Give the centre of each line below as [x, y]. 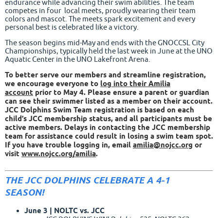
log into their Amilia [135, 84]
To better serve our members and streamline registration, [105, 75]
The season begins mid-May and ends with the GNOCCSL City [105, 43]
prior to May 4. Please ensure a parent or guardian [121, 93]
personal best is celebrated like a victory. [72, 27]
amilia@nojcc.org [163, 145]
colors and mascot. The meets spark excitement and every [100, 19]
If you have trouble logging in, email [69, 145]
